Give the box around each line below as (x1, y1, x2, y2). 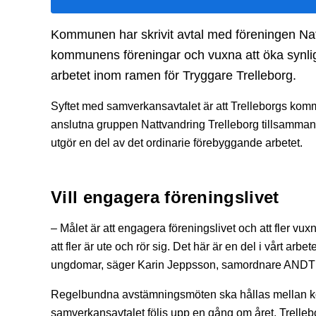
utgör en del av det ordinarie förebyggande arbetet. (51, 136, 303, 149)
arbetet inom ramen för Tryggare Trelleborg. (51, 68, 296, 83)
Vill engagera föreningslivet (51, 187, 279, 207)
